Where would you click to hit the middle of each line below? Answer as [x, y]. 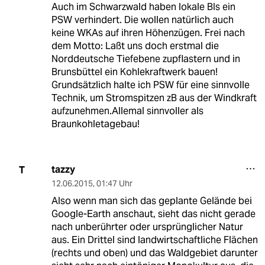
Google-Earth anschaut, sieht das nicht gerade [153, 214]
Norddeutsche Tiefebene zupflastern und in [146, 59]
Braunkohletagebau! [95, 124]
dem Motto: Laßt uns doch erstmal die [135, 46]
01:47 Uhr [114, 184]
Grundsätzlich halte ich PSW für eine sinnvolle [150, 85]
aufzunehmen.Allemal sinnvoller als [127, 111]
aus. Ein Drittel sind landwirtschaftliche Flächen [154, 240]
